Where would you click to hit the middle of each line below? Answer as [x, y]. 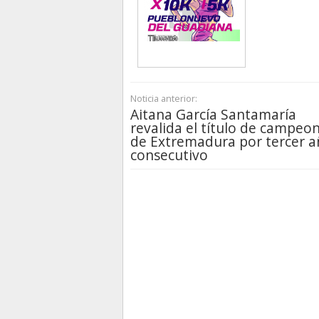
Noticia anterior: [164, 99]
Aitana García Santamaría [213, 115]
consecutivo [169, 155]
